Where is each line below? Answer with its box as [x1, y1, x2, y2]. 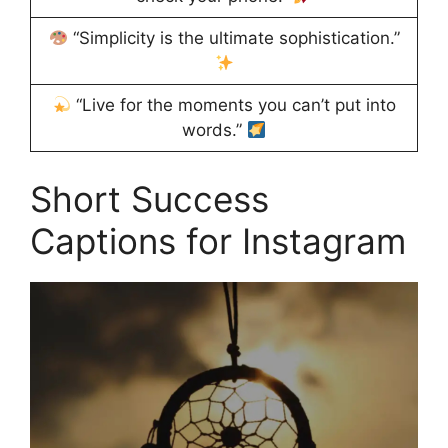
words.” [181, 120, 247, 141]
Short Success [30, 178, 269, 221]
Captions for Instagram [30, 220, 406, 263]
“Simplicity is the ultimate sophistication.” [67, 28, 400, 49]
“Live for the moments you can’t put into [71, 95, 397, 116]
